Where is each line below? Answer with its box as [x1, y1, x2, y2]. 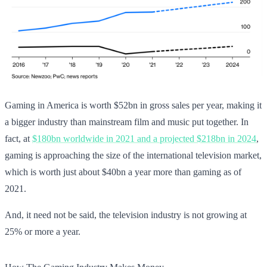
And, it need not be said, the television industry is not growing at [5, 209, 247, 220]
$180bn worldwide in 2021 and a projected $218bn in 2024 [32, 133, 256, 144]
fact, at [5, 133, 32, 144]
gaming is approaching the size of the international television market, [5, 150, 262, 160]
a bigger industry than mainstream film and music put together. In [5, 116, 249, 127]
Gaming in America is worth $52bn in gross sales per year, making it [5, 100, 262, 110]
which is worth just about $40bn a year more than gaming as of [5, 166, 241, 177]
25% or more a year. [5, 226, 80, 237]
